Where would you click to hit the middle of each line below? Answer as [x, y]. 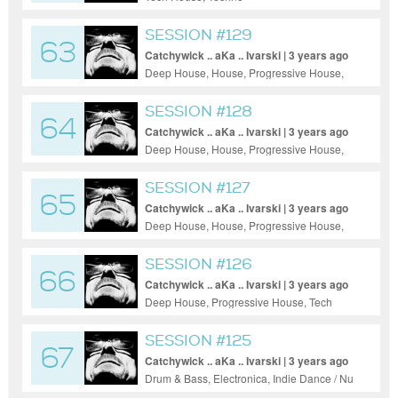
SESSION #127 [198, 188]
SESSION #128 [199, 111]
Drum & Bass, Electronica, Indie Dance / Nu [249, 378]
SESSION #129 [199, 35]
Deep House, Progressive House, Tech [239, 302]
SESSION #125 [198, 341]
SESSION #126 [199, 264]
